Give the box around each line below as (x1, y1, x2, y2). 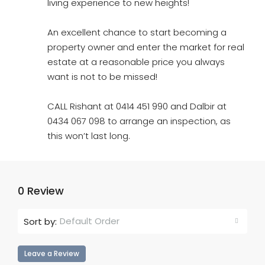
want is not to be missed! (47, 70, 157, 83)
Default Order (60, 215, 119, 227)
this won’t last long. (47, 130, 130, 142)
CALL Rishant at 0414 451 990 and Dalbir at (47, 100, 227, 112)
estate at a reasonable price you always (47, 56, 225, 68)
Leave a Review (24, 248, 79, 258)
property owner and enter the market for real (47, 41, 244, 53)
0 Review (18, 183, 64, 198)
